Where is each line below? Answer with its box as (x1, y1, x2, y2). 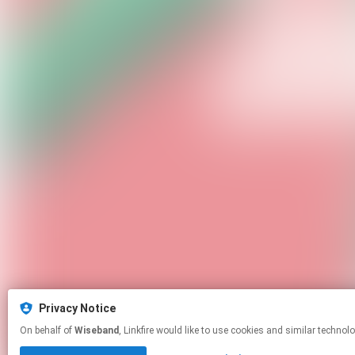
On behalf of (20, 325, 74, 336)
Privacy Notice (39, 302, 116, 315)
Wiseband (74, 325, 119, 336)
